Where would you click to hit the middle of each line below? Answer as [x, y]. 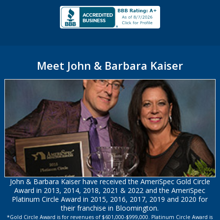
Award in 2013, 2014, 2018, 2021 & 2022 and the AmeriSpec [110, 190]
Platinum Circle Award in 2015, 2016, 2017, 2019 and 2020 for [110, 199]
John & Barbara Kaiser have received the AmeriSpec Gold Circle [110, 181]
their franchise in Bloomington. [110, 208]
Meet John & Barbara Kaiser [110, 65]
